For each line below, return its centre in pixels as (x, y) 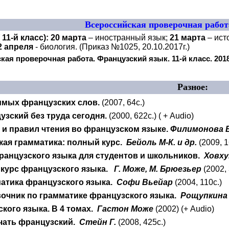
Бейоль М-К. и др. (162, 142)
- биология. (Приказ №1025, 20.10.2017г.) (112, 47)
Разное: (192, 87)
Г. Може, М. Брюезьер (158, 169)
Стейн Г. (98, 222)
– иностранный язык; (128, 38)
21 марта (188, 38)
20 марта (69, 38)
